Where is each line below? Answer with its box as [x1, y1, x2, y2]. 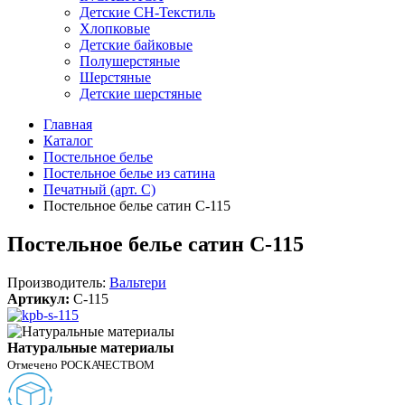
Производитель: [7, 274, 109, 290]
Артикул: [7, 290, 70, 306]
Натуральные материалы [7, 339, 174, 355]
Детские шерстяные [80, 86, 202, 101]
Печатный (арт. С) [43, 182, 155, 197]
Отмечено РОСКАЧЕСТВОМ [7, 357, 155, 372]
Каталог [43, 133, 93, 148]
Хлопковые [80, 21, 150, 36]
